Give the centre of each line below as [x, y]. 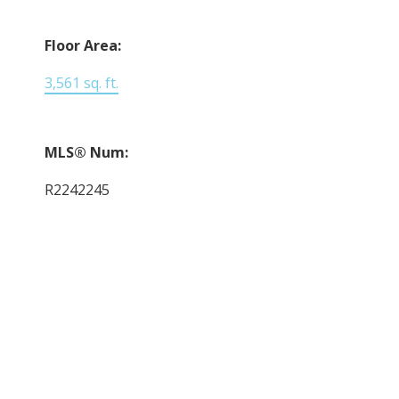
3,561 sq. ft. [82, 82]
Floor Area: [83, 45]
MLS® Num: [87, 152]
